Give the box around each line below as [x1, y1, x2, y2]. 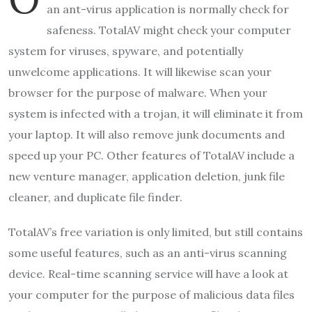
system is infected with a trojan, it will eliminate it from [8, 106, 303, 120]
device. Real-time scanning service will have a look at [8, 266, 288, 281]
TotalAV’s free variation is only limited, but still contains [8, 224, 303, 239]
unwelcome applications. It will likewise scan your [8, 64, 272, 79]
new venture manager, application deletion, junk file [8, 169, 285, 183]
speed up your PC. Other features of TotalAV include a [8, 148, 295, 162]
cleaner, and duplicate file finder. [8, 189, 182, 204]
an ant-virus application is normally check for [47, 1, 289, 16]
